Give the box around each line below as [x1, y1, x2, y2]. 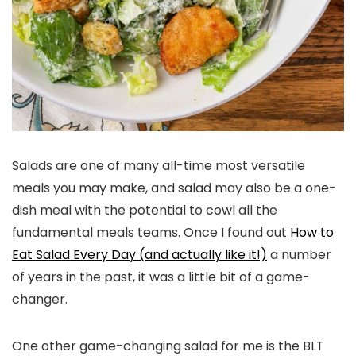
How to [290, 222, 334, 242]
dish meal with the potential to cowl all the [12, 200, 277, 219]
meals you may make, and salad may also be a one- [12, 178, 336, 197]
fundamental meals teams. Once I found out [12, 222, 290, 242]
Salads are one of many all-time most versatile [12, 156, 305, 175]
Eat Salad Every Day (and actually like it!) [12, 245, 267, 264]
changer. [12, 289, 68, 308]
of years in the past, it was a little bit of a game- [12, 267, 310, 286]
